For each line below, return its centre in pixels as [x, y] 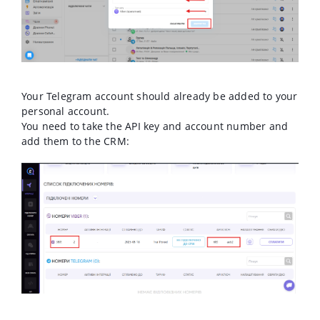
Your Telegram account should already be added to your [160, 96]
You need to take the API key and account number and [155, 126]
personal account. [66, 111]
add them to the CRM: [75, 141]
